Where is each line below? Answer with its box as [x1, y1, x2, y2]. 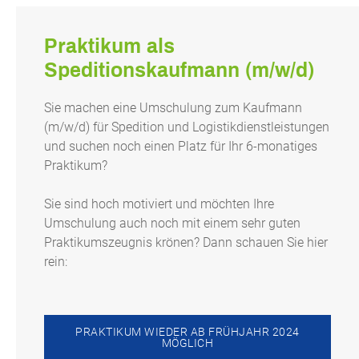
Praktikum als [44, 35, 175, 58]
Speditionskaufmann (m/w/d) [44, 59, 314, 82]
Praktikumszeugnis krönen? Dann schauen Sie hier [44, 235, 328, 251]
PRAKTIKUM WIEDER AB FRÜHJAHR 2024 [75, 325, 300, 339]
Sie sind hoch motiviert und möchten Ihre [44, 196, 274, 212]
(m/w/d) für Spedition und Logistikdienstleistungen [44, 119, 329, 135]
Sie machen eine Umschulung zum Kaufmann [44, 100, 302, 116]
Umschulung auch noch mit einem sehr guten [44, 216, 301, 232]
